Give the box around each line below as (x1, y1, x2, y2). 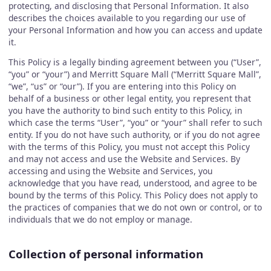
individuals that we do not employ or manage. (8, 214, 192, 226)
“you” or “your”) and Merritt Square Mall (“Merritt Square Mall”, (8, 68, 261, 80)
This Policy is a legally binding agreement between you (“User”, (8, 56, 261, 68)
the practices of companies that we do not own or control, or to (8, 201, 262, 214)
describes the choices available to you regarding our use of (8, 11, 246, 24)
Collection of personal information (8, 246, 203, 261)
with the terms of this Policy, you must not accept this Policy (8, 141, 250, 153)
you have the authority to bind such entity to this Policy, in (8, 105, 243, 117)
